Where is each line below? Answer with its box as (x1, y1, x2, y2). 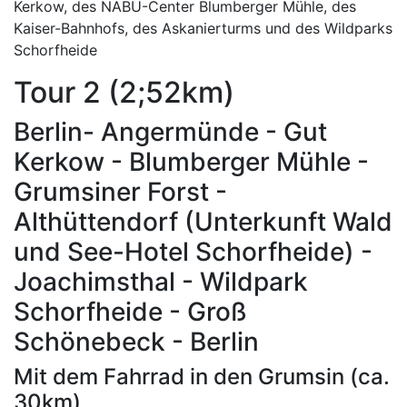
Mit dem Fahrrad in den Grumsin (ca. (14, 363, 390, 390)
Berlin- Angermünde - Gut (14, 116, 327, 147)
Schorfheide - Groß (14, 296, 247, 327)
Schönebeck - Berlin (14, 326, 259, 357)
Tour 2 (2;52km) (14, 74, 234, 110)
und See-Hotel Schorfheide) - (14, 236, 372, 267)
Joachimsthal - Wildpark (14, 266, 308, 297)
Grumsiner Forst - (14, 176, 227, 207)
